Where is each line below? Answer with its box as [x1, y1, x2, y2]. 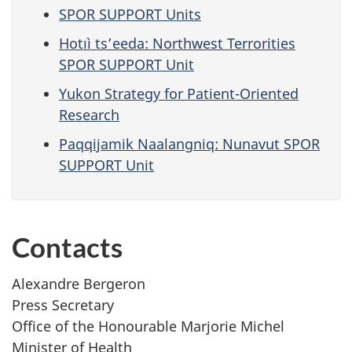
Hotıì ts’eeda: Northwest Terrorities [59, 33, 295, 53]
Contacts [12, 230, 123, 264]
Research [59, 104, 119, 124]
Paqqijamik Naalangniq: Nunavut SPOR [59, 134, 320, 153]
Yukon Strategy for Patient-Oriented [59, 83, 299, 103]
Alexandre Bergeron [12, 273, 145, 293]
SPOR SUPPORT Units [59, 4, 201, 24]
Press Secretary [12, 295, 114, 314]
